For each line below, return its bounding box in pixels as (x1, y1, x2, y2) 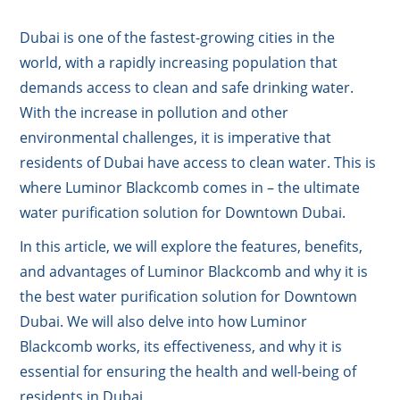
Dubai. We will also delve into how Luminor (20, 311, 308, 331)
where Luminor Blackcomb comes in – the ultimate (20, 177, 361, 197)
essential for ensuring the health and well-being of (20, 361, 357, 381)
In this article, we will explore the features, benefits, (20, 236, 363, 256)
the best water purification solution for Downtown (20, 286, 358, 306)
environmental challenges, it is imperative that (20, 127, 332, 147)
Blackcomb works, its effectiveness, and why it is (20, 336, 343, 356)
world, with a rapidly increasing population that (20, 52, 338, 72)
